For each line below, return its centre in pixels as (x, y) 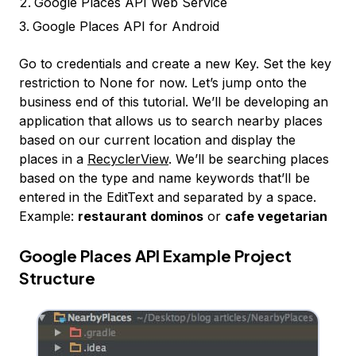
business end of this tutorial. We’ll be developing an (174, 102)
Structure (57, 278)
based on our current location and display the (157, 140)
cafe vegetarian (276, 217)
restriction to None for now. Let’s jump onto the (163, 83)
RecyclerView (128, 159)
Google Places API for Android (126, 27)
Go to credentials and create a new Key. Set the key (175, 64)
